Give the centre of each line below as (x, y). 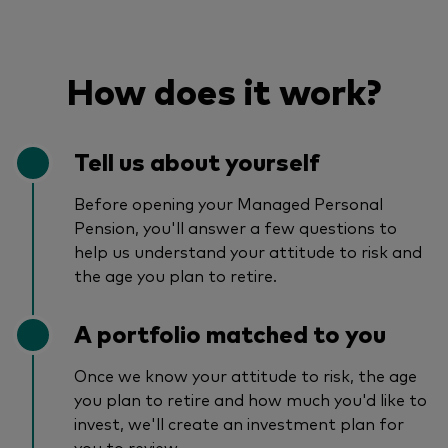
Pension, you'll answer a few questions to (235, 226)
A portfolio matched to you (230, 332)
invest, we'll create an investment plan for (239, 422)
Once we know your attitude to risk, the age (245, 374)
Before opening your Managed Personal (228, 202)
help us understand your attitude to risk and (248, 250)
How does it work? (224, 89)
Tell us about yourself (197, 160)
